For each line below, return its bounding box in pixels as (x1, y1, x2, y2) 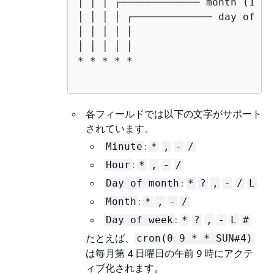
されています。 (86, 122, 154, 135)
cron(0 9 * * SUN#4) (136, 232, 253, 244)
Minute (106, 140, 143, 152)
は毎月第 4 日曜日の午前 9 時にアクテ (86, 246, 253, 259)
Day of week (106, 213, 173, 226)
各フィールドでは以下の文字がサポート (86, 107, 262, 120)
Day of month (106, 177, 179, 189)
